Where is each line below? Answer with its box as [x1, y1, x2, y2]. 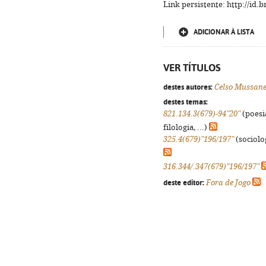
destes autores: [163, 82, 213, 91]
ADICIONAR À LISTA [194, 28, 254, 36]
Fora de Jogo [206, 178, 251, 187]
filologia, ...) [163, 123, 209, 132]
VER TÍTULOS [163, 62, 221, 74]
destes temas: [163, 97, 208, 106]
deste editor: [163, 178, 204, 187]
